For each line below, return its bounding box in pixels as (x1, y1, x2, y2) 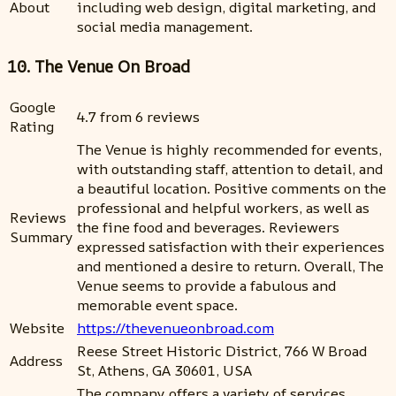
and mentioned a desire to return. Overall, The (77, 256, 384, 277)
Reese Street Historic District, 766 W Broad (77, 341, 367, 362)
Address (10, 351, 63, 371)
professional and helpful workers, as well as (77, 198, 369, 218)
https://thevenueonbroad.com (77, 318, 274, 339)
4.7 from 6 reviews (77, 107, 200, 127)
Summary (10, 227, 73, 247)
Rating (10, 117, 54, 137)
